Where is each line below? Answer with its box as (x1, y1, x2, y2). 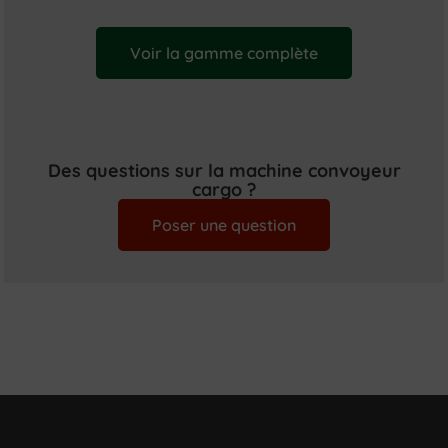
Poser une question (152, 214, 296, 235)
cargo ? (192, 178, 256, 201)
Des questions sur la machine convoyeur (47, 159, 401, 182)
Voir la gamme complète (130, 43, 318, 64)
